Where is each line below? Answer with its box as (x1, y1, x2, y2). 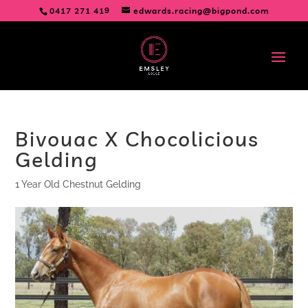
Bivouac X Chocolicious (15, 126, 260, 152)
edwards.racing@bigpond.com (133, 5, 269, 16)
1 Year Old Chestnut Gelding (15, 179, 142, 190)
